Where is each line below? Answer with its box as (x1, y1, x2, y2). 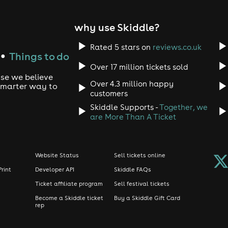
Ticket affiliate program (35, 180, 103, 188)
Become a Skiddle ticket (35, 194, 103, 202)
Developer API (35, 166, 74, 174)
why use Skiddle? (74, 20, 160, 34)
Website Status (35, 152, 79, 159)
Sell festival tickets (113, 180, 169, 188)
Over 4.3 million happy (90, 79, 174, 89)
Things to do (9, 49, 69, 63)
